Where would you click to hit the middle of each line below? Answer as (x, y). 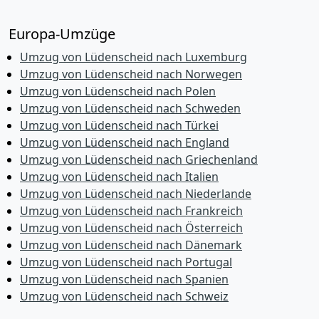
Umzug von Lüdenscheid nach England (125, 142)
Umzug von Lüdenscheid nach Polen (118, 91)
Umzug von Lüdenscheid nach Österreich (131, 228)
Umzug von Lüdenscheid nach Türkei (119, 125)
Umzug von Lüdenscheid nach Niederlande (136, 194)
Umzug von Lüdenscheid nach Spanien (124, 279)
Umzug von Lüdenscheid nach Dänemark (131, 245)
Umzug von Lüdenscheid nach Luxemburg (134, 57)
